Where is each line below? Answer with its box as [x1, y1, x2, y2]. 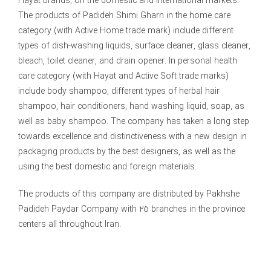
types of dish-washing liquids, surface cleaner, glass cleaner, [18, 38, 250, 53]
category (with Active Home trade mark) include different [18, 23, 233, 38]
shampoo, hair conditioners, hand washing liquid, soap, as [18, 99, 244, 114]
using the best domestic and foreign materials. [18, 159, 197, 174]
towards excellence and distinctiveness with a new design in [18, 129, 247, 144]
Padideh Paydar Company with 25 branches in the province [18, 201, 245, 217]
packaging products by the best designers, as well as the [18, 144, 235, 159]
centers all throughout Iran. [18, 217, 121, 232]
